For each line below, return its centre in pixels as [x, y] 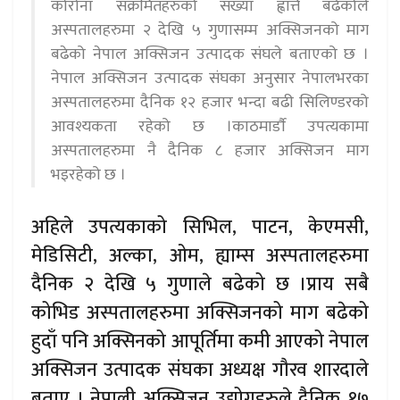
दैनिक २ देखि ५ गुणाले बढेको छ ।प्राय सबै [200, 284]
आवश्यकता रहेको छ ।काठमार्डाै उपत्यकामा [210, 127]
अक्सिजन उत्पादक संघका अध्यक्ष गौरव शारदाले [200, 370]
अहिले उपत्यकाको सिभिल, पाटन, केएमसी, [200, 227]
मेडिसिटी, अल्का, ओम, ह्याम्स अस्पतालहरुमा [200, 255]
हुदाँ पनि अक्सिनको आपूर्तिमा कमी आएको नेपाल [200, 341]
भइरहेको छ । [88, 175]
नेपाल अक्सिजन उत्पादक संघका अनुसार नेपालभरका [210, 79]
